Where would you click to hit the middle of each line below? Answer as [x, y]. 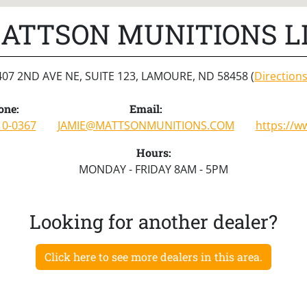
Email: [146, 108]
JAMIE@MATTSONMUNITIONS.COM [146, 125]
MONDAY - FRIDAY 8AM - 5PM [153, 169]
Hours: [153, 152]
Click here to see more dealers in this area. [153, 256]
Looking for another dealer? [153, 221]
